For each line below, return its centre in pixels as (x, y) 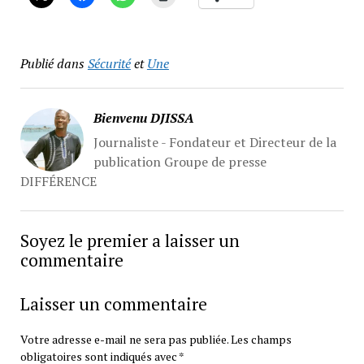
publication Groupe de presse (180, 161)
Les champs (261, 339)
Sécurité (109, 63)
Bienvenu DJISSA (143, 117)
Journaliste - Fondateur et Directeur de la (214, 142)
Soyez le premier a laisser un (130, 240)
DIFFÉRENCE (58, 181)
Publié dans (52, 63)
